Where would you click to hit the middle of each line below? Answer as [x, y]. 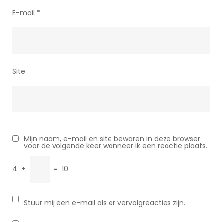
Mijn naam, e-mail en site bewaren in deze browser [112, 139]
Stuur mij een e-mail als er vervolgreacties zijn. [105, 203]
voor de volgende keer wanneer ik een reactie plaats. [115, 146]
